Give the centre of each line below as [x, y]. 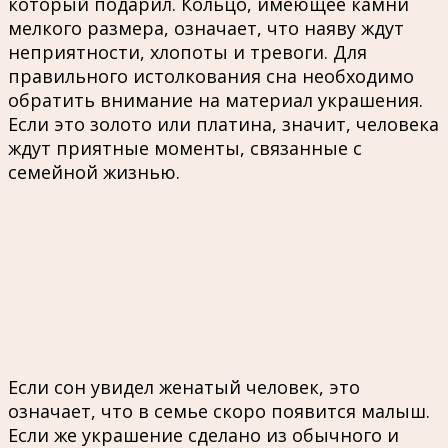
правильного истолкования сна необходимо [211, 75]
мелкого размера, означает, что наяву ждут [206, 27]
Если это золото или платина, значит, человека [223, 123]
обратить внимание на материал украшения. [215, 99]
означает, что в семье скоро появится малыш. [219, 410]
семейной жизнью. [94, 171]
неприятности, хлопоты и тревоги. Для [187, 51]
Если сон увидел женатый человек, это [184, 386]
